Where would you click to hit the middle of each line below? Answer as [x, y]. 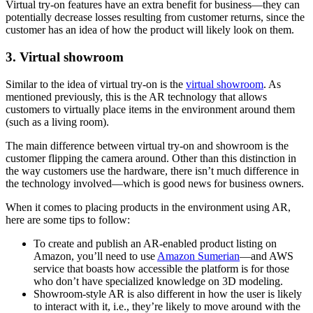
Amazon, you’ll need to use [95, 256]
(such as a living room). [57, 122]
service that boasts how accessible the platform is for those [161, 268]
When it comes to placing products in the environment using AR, [148, 207]
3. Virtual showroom [65, 57]
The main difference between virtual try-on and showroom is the [147, 145]
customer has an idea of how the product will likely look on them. [150, 30]
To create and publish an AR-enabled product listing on [155, 243]
